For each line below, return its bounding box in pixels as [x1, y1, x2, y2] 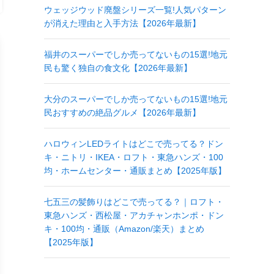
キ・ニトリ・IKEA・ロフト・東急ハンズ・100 [44, 152, 223, 162]
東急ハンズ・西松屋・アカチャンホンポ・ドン [44, 210, 224, 220]
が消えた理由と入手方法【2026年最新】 [44, 18, 201, 28]
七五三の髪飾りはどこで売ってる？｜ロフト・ [44, 196, 224, 207]
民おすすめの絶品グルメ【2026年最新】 [44, 107, 201, 117]
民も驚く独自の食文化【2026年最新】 [44, 62, 192, 73]
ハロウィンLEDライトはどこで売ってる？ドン [44, 138, 223, 149]
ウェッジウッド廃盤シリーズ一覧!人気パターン [44, 4, 226, 15]
